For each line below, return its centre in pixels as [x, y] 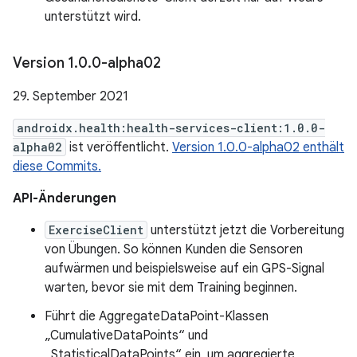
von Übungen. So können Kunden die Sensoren [174, 249]
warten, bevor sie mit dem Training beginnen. [171, 288]
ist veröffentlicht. [119, 147]
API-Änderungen [65, 198]
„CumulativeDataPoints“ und [126, 335]
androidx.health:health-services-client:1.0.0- [171, 128]
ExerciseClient [96, 230]
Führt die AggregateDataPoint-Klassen [157, 316]
